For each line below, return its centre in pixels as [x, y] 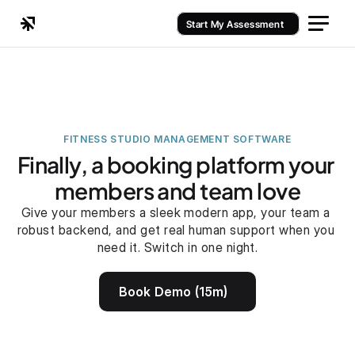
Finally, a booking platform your [176, 164]
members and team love [177, 191]
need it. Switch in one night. [177, 247]
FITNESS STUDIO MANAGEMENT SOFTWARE [177, 139]
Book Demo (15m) [173, 292]
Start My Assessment [235, 24]
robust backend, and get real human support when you [176, 230]
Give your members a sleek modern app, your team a [176, 212]
